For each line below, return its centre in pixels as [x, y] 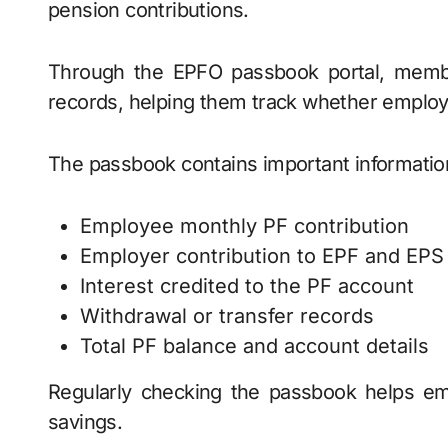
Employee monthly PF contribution [244, 226]
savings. [85, 422]
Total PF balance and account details [254, 346]
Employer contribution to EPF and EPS [262, 256]
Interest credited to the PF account [247, 286]
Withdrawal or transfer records [227, 316]
